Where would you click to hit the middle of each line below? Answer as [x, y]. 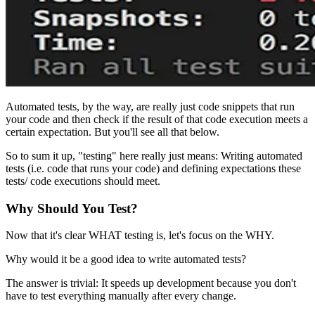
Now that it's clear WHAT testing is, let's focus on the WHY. [140, 236]
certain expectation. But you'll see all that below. [112, 131]
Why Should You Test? [72, 208]
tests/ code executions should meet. [83, 181]
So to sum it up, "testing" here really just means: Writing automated [154, 155]
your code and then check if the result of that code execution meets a [157, 119]
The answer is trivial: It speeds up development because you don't [151, 283]
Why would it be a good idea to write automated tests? [126, 259]
